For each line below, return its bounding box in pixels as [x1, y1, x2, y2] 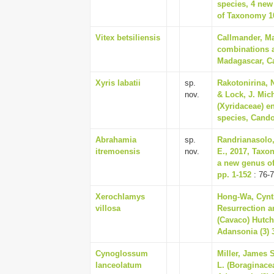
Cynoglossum [95, 249, 148, 258]
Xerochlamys [95, 192, 145, 201]
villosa [95, 204, 120, 213]
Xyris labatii [95, 78, 141, 87]
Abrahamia [95, 135, 136, 144]
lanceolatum [95, 261, 142, 270]
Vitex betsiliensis [95, 33, 160, 42]
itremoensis [95, 147, 140, 156]
